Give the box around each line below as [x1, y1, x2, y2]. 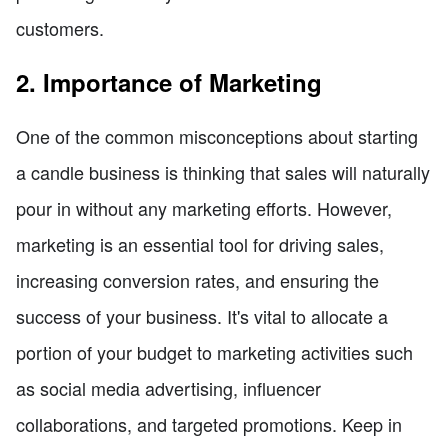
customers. [16, 14, 104, 41]
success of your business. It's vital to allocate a [16, 302, 388, 329]
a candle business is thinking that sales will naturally [16, 158, 430, 185]
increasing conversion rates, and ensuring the [16, 266, 379, 293]
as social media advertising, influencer [16, 374, 321, 401]
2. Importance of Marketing [16, 64, 322, 99]
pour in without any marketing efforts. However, [16, 194, 392, 221]
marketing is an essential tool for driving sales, [16, 230, 384, 257]
